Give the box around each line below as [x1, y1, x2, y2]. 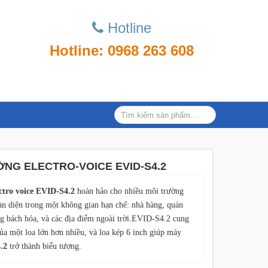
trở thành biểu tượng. [7, 242, 81, 251]
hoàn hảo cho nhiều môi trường [74, 187, 184, 196]
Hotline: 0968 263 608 [50, 42, 194, 59]
